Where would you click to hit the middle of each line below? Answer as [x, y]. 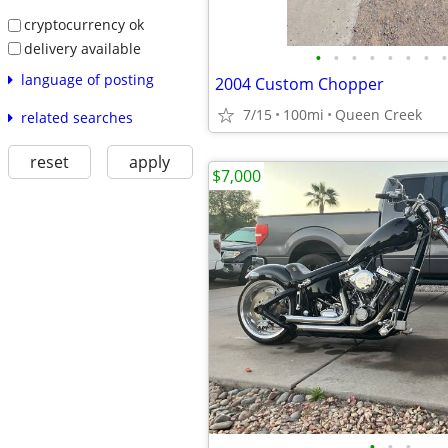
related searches [76, 118]
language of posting [87, 80]
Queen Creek [378, 114]
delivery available [82, 48]
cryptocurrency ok [83, 24]
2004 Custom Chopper [299, 84]
